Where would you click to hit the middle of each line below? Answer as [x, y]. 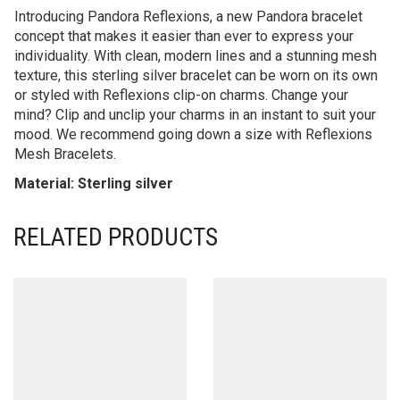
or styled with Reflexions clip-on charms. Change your [181, 95]
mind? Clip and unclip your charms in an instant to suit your [195, 114]
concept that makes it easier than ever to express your [184, 36]
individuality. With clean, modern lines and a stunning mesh [196, 55]
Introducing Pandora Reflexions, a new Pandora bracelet [188, 16]
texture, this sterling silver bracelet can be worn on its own [196, 75]
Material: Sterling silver [94, 183]
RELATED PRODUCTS [116, 237]
